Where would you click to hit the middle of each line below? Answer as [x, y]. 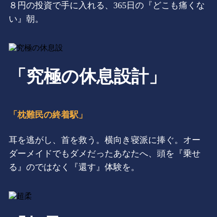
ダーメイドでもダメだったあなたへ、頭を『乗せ [105, 154]
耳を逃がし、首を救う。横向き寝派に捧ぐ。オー [105, 140]
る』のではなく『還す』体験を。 [74, 167]
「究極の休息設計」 [87, 77]
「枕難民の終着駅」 [48, 115]
